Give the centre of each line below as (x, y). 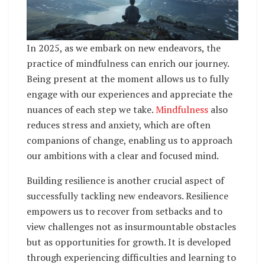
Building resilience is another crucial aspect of (125, 181)
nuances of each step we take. (91, 110)
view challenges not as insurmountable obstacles (131, 227)
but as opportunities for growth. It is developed (129, 242)
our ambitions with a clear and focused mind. (123, 156)
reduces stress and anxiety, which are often (119, 125)
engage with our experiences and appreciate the (130, 94)
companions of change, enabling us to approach (130, 140)
